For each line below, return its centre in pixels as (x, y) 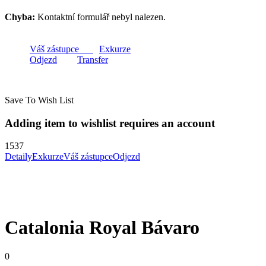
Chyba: (20, 17)
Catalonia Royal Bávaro (102, 227)
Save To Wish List (39, 100)
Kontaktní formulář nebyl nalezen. (100, 17)
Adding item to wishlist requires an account (110, 123)
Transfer (93, 60)
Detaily (18, 157)
